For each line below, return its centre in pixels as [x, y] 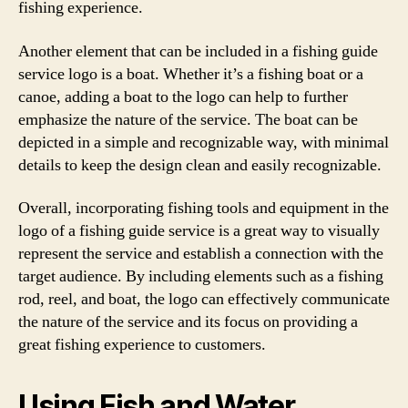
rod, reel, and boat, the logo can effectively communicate [204, 299]
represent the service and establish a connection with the [201, 254]
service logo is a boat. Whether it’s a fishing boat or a [191, 74]
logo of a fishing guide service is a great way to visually [199, 231]
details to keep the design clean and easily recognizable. [200, 165]
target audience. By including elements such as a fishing [201, 276]
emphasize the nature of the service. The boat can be [188, 119]
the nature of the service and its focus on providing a [188, 322]
